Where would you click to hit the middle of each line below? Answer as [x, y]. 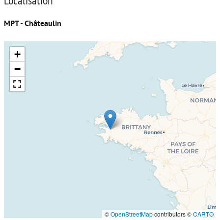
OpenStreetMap [132, 214]
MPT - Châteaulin [33, 24]
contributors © [173, 214]
